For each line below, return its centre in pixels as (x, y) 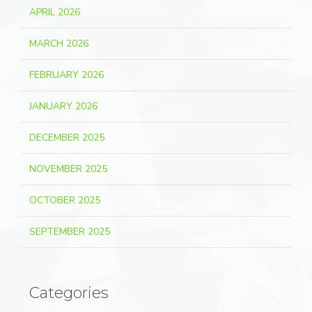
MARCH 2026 (59, 44)
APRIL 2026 (55, 13)
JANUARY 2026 (63, 107)
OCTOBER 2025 (65, 201)
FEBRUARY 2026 (67, 75)
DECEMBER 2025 (67, 138)
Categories (69, 293)
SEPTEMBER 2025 (70, 232)
